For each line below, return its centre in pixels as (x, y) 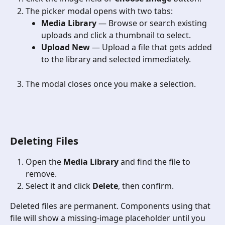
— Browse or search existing (153, 23)
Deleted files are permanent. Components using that (111, 206)
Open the (44, 161)
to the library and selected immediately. (116, 60)
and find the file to (155, 161)
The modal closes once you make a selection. (111, 84)
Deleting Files (44, 141)
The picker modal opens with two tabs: (99, 11)
